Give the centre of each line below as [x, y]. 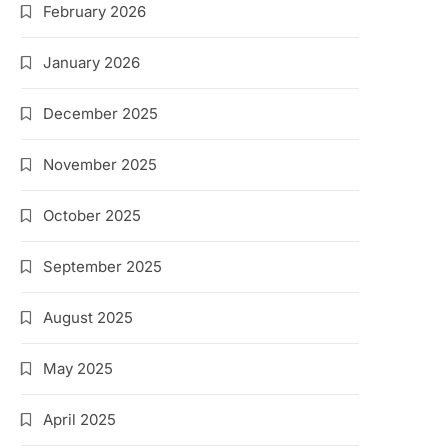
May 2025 [78, 368]
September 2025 [103, 266]
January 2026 [92, 62]
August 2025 [88, 317]
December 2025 [101, 113]
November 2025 [100, 164]
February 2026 [95, 11]
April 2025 [80, 419]
